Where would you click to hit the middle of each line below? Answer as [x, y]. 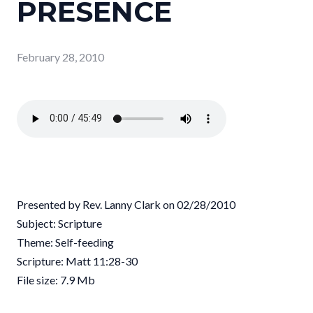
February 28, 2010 [60, 57]
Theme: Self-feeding [65, 242]
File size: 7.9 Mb [56, 279]
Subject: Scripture [59, 223]
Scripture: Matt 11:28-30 [77, 261]
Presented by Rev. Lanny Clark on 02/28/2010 [126, 204]
